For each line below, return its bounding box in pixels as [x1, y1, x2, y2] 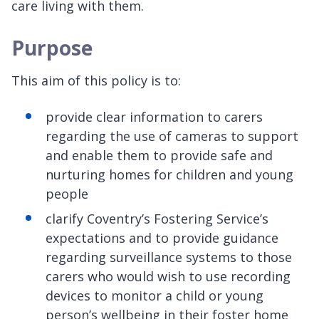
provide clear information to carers [46, 108, 263, 126]
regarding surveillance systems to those [46, 249, 292, 266]
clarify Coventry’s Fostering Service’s [46, 210, 268, 228]
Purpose [11, 34, 103, 62]
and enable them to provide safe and [46, 147, 273, 164]
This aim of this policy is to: [11, 72, 181, 90]
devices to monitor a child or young [46, 287, 263, 305]
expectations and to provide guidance [46, 229, 278, 247]
